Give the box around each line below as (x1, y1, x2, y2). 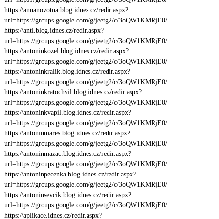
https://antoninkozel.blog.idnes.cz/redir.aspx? (4, 47, 129, 55)
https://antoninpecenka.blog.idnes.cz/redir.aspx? (4, 171, 136, 178)
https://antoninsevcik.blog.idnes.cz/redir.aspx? (4, 191, 131, 198)
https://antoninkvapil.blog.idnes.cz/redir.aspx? (4, 109, 131, 116)
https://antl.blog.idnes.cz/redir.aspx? (4, 27, 104, 34)
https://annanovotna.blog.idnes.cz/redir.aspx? (4, 6, 128, 14)
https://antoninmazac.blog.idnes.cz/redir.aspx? (4, 150, 131, 157)
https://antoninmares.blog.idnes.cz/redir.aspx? (4, 130, 130, 137)
